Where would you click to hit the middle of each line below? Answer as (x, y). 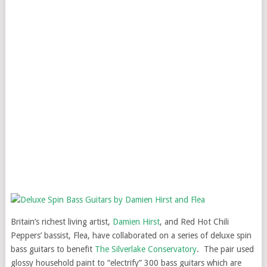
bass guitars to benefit (52, 249)
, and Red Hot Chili (194, 222)
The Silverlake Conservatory (145, 249)
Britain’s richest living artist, (61, 222)
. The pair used (225, 249)
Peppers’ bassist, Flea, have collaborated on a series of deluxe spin (131, 235)
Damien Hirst (136, 222)
